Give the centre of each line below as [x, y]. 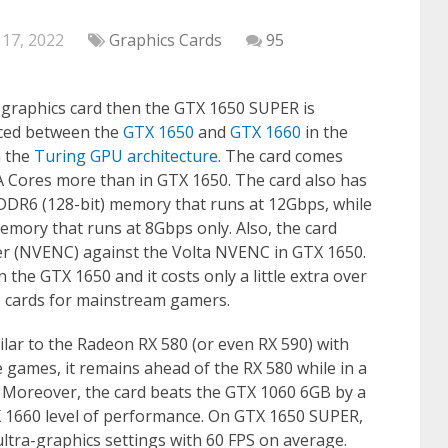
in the [324, 132]
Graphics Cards [165, 40]
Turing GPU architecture [126, 156]
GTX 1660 [265, 132]
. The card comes [280, 156]
